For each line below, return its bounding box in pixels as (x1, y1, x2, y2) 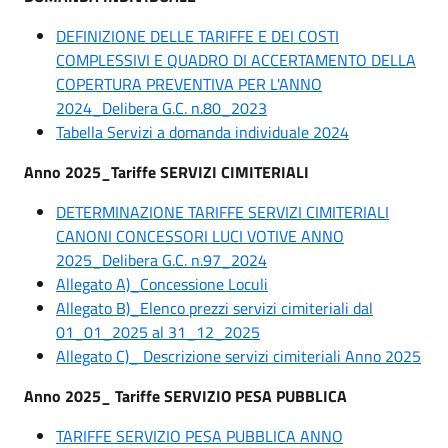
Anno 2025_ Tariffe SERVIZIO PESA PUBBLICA (24, 383, 351, 408)
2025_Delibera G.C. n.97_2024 (56, 247, 267, 272)
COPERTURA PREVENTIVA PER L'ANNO (56, 71, 322, 96)
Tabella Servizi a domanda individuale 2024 (56, 119, 349, 144)
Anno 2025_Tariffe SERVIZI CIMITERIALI (24, 159, 309, 184)
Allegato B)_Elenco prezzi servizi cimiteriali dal (56, 295, 373, 320)
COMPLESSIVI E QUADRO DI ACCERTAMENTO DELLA (56, 47, 416, 72)
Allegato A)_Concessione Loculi (56, 271, 268, 296)
